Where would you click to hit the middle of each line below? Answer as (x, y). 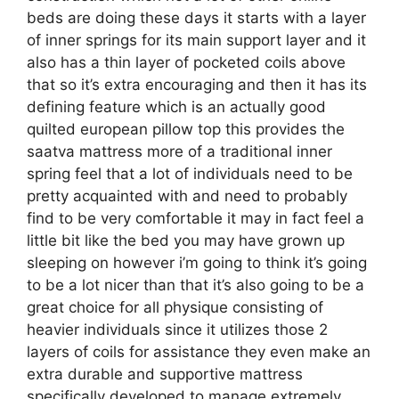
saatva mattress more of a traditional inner (179, 151)
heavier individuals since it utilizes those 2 (177, 329)
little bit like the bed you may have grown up (186, 240)
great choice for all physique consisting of (175, 307)
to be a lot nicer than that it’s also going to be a (195, 285)
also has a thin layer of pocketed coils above (186, 62)
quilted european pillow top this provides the (186, 129)
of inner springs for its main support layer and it (196, 40)
